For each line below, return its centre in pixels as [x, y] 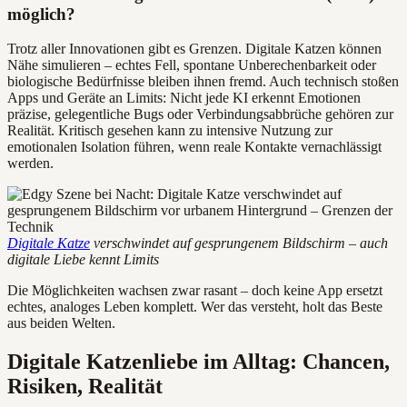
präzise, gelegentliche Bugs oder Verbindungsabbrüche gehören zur [200, 114]
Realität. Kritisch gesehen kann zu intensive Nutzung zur [170, 131]
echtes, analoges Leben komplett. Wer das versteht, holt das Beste [195, 307]
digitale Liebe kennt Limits [83, 260]
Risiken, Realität [85, 387]
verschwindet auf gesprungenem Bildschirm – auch [239, 243]
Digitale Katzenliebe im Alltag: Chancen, [199, 362]
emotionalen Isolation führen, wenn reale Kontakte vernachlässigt [194, 147]
